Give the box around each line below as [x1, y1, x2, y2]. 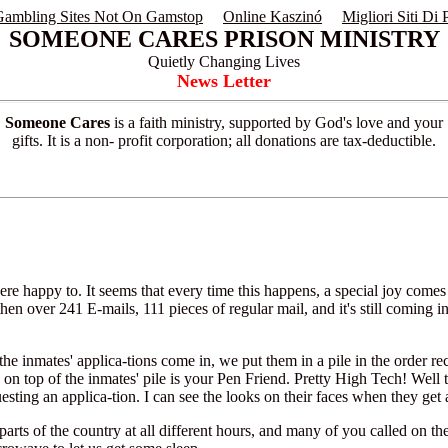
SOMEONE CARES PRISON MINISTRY [8, 26, 440, 52]
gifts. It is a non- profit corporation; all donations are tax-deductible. [12, 132, 436, 149]
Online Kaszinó [223, 8, 322, 25]
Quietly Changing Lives [148, 53, 300, 70]
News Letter [177, 71, 271, 91]
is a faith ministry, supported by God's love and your [110, 114, 443, 131]
